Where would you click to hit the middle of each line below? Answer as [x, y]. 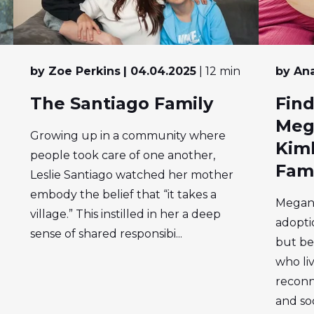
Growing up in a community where [128, 136]
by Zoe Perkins [76, 71]
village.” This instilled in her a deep [126, 214]
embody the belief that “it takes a [124, 195]
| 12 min [220, 71]
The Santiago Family [122, 104]
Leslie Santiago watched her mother [132, 175]
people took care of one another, [123, 156]
